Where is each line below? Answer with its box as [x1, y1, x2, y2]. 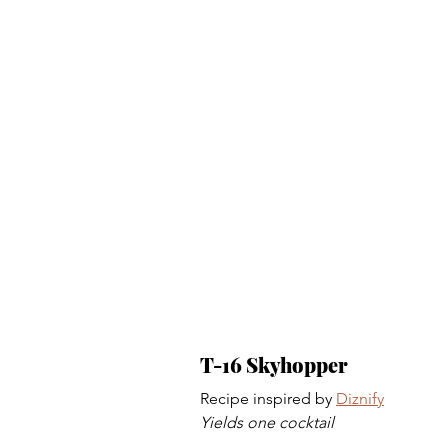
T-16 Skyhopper [200, 350, 352, 378]
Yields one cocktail [200, 412, 334, 432]
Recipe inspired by [200, 388, 336, 408]
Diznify [336, 388, 384, 408]
